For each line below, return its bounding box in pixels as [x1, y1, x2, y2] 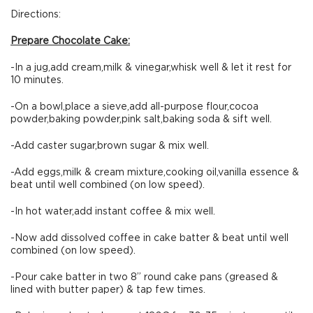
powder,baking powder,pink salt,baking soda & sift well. [10, 115, 272, 124]
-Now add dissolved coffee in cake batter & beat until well [10, 233, 289, 243]
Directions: [10, 10, 61, 20]
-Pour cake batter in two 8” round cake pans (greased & [10, 272, 278, 282]
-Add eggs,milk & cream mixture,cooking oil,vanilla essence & [10, 168, 299, 177]
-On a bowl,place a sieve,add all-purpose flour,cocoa [10, 102, 259, 112]
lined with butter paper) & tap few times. [10, 285, 205, 295]
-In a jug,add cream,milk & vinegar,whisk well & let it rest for [10, 63, 291, 73]
